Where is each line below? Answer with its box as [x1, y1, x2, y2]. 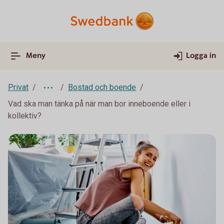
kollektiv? [8, 111, 41, 120]
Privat [8, 82, 28, 92]
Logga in [186, 50, 216, 61]
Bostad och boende [68, 82, 136, 92]
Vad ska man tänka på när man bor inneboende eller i [8, 99, 190, 108]
